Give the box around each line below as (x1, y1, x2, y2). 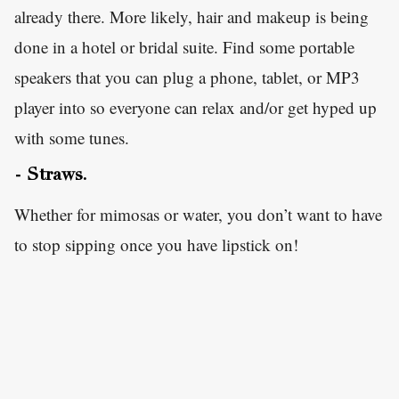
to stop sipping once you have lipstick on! (14, 233, 298, 256)
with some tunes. (14, 126, 129, 150)
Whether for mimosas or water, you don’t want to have (14, 203, 382, 226)
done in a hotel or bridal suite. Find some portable (14, 36, 354, 59)
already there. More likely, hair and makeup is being (14, 5, 369, 28)
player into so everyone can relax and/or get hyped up (14, 96, 377, 119)
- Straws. (14, 167, 87, 186)
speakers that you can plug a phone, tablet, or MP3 (14, 66, 360, 89)
